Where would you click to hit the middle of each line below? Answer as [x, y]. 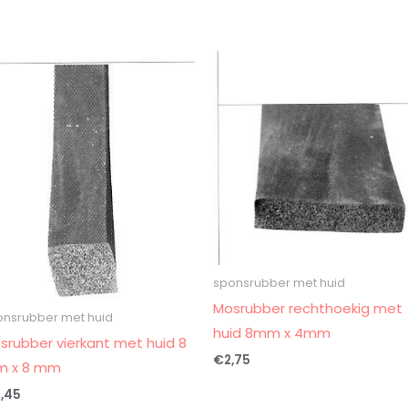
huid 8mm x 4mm [271, 333]
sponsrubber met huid [279, 282]
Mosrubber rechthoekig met [307, 309]
